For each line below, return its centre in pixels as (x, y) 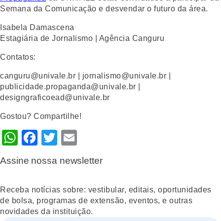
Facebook (74, 137)
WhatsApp (55, 137)
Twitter (82, 137)
